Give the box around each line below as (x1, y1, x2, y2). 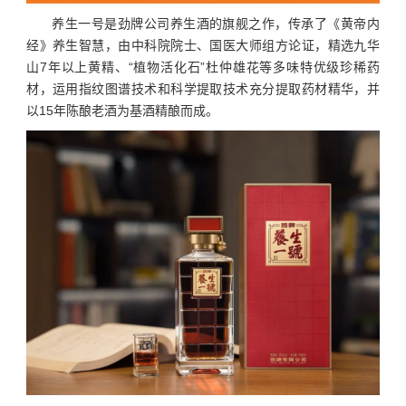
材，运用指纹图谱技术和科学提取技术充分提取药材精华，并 (26, 81, 380, 96)
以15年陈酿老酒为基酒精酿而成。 (26, 102, 219, 118)
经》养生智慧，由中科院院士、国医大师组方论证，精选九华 (26, 37, 380, 53)
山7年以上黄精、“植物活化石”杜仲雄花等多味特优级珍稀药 (26, 59, 380, 74)
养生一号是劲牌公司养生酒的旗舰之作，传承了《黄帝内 (52, 15, 380, 31)
